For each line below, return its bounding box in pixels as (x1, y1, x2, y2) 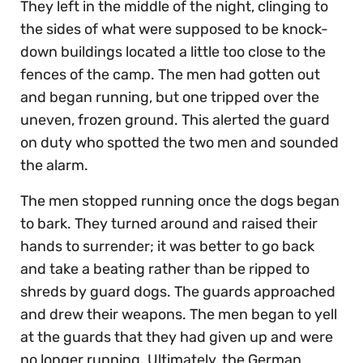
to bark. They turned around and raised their (20, 214, 318, 233)
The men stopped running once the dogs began (20, 191, 340, 210)
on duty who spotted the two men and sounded (20, 133, 339, 152)
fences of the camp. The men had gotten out (20, 65, 320, 83)
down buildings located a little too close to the (20, 42, 326, 61)
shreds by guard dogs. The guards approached (20, 282, 335, 301)
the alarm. (20, 156, 88, 174)
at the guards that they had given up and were (20, 327, 333, 346)
